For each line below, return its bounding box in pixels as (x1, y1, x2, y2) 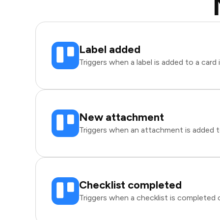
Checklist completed (79, 178, 182, 192)
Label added (79, 43, 140, 56)
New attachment (79, 110, 164, 124)
